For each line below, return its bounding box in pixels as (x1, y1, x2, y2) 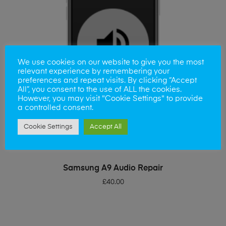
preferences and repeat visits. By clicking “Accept (18, 77, 197, 84)
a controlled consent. (18, 104, 93, 111)
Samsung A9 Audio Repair (63, 164, 163, 173)
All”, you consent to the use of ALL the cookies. (18, 86, 182, 93)
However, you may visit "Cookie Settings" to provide (18, 95, 203, 102)
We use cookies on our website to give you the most (18, 59, 204, 66)
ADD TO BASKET (90, 161, 142, 168)
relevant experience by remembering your (18, 68, 169, 75)
